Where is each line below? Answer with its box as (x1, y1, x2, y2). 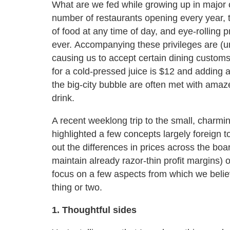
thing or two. (52, 182, 102, 193)
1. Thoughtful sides (52, 204, 137, 215)
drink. (52, 92, 74, 103)
